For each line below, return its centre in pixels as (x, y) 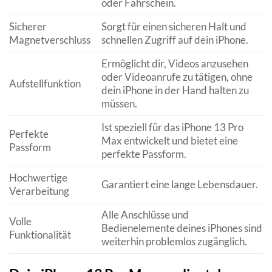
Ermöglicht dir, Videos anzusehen (175, 63)
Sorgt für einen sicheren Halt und (174, 26)
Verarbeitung (39, 191)
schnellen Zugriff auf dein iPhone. (175, 39)
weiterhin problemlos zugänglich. (174, 241)
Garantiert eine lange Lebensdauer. (179, 184)
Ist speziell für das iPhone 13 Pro (172, 127)
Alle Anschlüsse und (145, 214)
